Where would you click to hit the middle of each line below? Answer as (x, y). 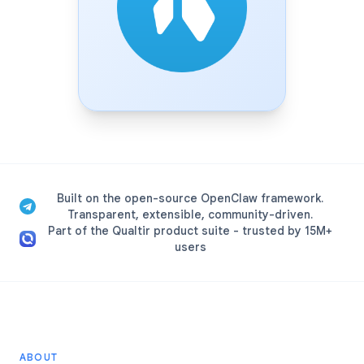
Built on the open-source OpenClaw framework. (190, 198)
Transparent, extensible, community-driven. (190, 214)
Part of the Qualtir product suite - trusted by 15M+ (190, 231)
